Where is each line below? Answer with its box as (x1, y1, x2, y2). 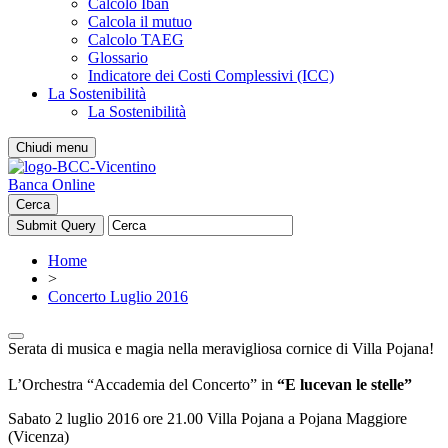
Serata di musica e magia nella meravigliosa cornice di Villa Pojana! (8, 340, 434, 357)
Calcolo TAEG (88, 31, 184, 48)
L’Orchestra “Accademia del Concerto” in (8, 376, 277, 393)
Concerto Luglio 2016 (48, 288, 188, 305)
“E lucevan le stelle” (277, 376, 416, 393)
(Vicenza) (8, 428, 73, 445)
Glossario (88, 49, 148, 66)
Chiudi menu (16, 140, 88, 155)
